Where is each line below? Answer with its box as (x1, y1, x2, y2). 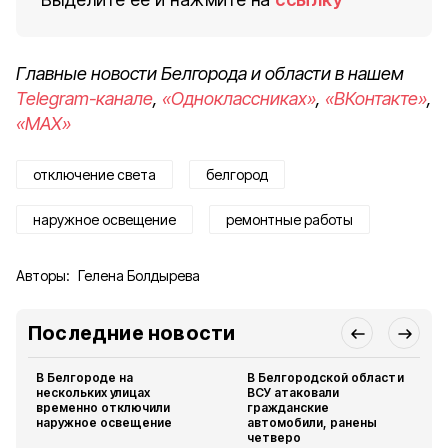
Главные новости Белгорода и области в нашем (16, 63, 404, 84)
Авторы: (16, 267, 70, 284)
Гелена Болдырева (78, 267, 200, 284)
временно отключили (36, 400, 171, 415)
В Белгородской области (247, 370, 404, 385)
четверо (247, 430, 302, 445)
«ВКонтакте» (325, 88, 427, 109)
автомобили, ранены (247, 415, 378, 430)
